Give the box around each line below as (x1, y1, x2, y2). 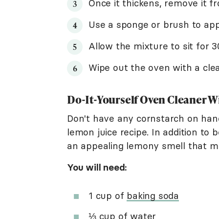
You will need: (67, 161, 127, 173)
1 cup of (88, 190, 127, 201)
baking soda (127, 190, 179, 201)
